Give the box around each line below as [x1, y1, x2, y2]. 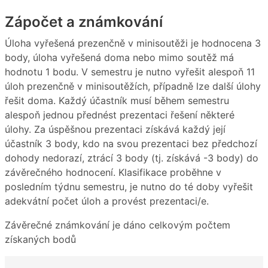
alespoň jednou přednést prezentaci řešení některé [5, 108, 234, 121]
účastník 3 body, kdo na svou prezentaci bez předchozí [5, 137, 257, 150]
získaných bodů [5, 233, 76, 245]
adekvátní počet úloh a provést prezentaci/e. [5, 194, 209, 207]
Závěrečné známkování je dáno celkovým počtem [5, 218, 230, 231]
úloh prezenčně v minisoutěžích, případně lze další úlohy [5, 80, 261, 92]
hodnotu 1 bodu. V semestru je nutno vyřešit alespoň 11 [5, 65, 255, 78]
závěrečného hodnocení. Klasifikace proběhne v [5, 166, 221, 178]
